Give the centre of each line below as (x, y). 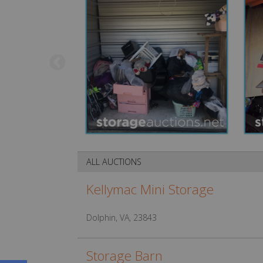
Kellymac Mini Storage (150, 189)
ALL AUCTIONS (114, 162)
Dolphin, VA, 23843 (122, 218)
